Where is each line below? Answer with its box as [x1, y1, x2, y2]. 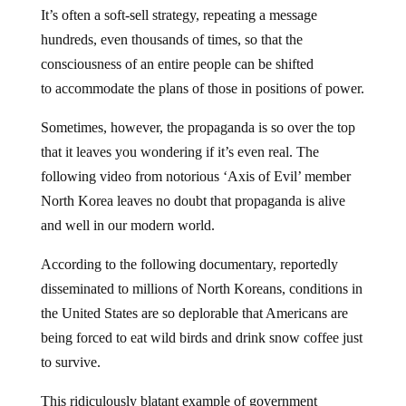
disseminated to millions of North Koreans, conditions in [40, 281, 362, 296]
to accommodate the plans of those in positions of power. [40, 81, 364, 96]
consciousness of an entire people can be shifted [40, 56, 314, 72]
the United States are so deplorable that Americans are [40, 305, 348, 321]
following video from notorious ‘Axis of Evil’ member [40, 169, 351, 184]
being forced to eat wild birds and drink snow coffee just [40, 330, 362, 345]
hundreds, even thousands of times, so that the [40, 32, 303, 47]
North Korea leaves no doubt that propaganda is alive [40, 193, 345, 208]
